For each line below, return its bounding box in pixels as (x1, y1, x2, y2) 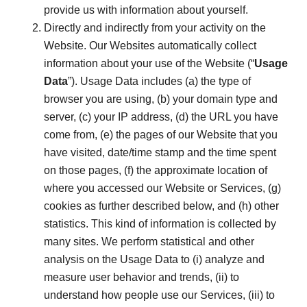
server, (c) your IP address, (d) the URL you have (44, 111, 278, 123)
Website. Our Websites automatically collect (44, 40, 256, 52)
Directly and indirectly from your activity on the (44, 22, 266, 34)
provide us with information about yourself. (44, 4, 248, 16)
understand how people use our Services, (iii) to (44, 289, 275, 302)
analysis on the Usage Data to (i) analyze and (44, 254, 265, 266)
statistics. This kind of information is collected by (44, 218, 276, 230)
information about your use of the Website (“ (44, 58, 254, 70)
